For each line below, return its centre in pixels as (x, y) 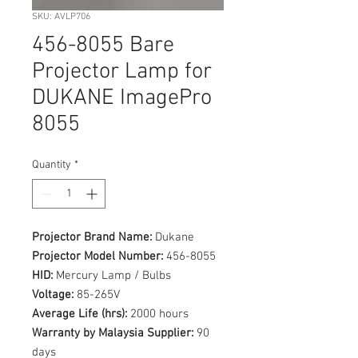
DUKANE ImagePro (122, 98)
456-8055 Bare (103, 46)
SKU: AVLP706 (61, 17)
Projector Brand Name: (92, 237)
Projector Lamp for (122, 72)
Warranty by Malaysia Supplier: (113, 333)
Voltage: (53, 295)
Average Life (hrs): (80, 314)
